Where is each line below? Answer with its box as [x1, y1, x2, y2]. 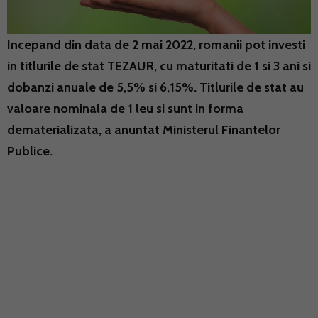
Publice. [7, 143, 53, 159]
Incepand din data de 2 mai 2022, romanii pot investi [7, 36, 305, 53]
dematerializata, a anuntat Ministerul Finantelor [7, 121, 280, 138]
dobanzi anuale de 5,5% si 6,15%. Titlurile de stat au [7, 79, 304, 95]
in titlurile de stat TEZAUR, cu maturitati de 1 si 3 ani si [7, 57, 311, 74]
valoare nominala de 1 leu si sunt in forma [7, 100, 243, 116]
